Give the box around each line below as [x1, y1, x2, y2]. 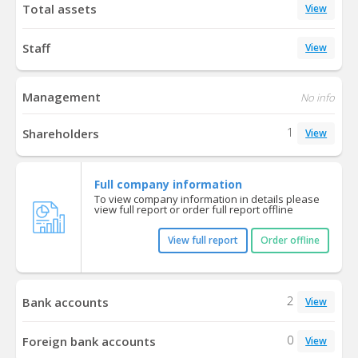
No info [300, 90, 336, 105]
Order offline [260, 233, 320, 248]
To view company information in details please [93, 192, 320, 207]
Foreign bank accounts [22, 332, 157, 349]
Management [22, 89, 101, 105]
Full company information [93, 177, 242, 193]
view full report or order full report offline [93, 202, 293, 217]
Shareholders [22, 125, 100, 142]
